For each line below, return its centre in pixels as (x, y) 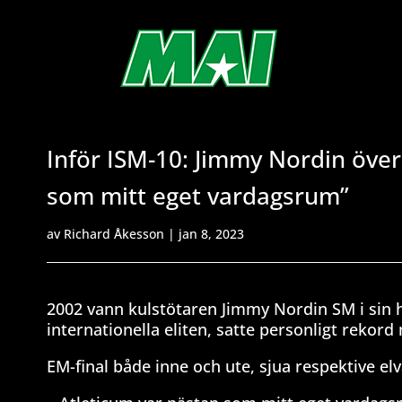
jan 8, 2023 (211, 233)
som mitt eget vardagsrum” (198, 195)
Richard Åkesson (114, 233)
